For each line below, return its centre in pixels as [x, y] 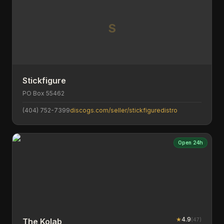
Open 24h [190, 142]
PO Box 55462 [43, 93]
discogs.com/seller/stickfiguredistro [124, 110]
